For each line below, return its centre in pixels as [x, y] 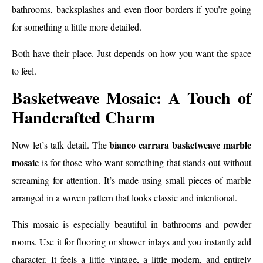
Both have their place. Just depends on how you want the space [131, 53]
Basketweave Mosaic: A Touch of [131, 98]
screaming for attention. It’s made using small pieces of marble [131, 180]
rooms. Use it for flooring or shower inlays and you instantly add [131, 241]
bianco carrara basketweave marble [180, 145]
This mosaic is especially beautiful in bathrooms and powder [131, 224]
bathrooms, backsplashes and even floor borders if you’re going [131, 9]
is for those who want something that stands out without [145, 163]
